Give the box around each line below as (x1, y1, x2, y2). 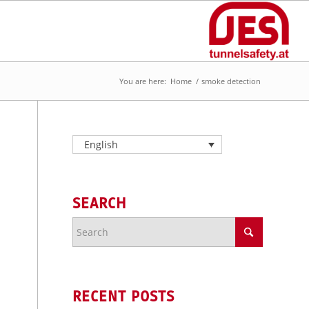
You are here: (119, 76, 166, 86)
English (83, 138, 118, 152)
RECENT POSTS (72, 287, 175, 306)
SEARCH (72, 194, 128, 213)
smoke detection (201, 76, 261, 86)
